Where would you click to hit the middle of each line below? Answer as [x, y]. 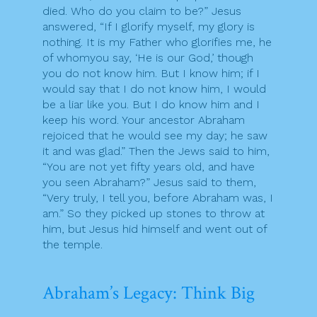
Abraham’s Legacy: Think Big [149, 293]
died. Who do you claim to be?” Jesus [142, 11]
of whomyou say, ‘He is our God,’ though [148, 58]
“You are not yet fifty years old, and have [149, 167]
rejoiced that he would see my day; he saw [155, 136]
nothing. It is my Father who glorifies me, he [157, 42]
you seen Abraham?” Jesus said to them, [149, 183]
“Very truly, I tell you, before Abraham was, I [158, 198]
